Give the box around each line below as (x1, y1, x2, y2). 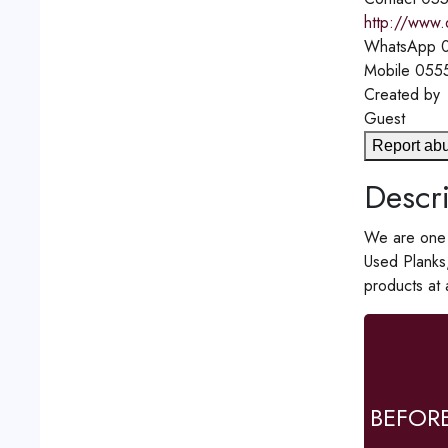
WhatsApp (363, 35, 436, 59)
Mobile (363, 59, 410, 83)
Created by (363, 83, 440, 107)
